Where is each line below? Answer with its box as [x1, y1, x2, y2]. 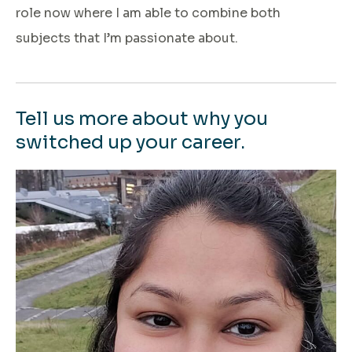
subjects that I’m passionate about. [16, 29, 238, 46]
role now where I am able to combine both [16, 4, 280, 21]
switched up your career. [16, 130, 245, 154]
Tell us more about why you [16, 106, 268, 130]
